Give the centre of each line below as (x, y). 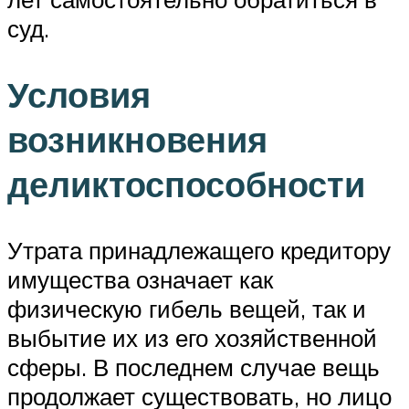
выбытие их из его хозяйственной (192, 338)
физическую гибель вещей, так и (187, 309)
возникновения (137, 140)
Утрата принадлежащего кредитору (199, 251)
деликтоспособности (186, 184)
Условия (79, 95)
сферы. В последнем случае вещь (194, 367)
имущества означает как (140, 280)
